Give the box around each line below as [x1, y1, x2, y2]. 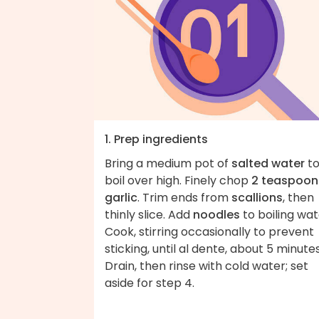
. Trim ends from [137, 189, 231, 206]
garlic [105, 189, 137, 206]
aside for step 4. [105, 274, 194, 291]
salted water [231, 155, 305, 172]
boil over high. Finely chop [105, 172, 251, 189]
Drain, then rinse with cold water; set [105, 257, 308, 274]
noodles [193, 206, 240, 223]
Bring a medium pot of [105, 155, 231, 172]
